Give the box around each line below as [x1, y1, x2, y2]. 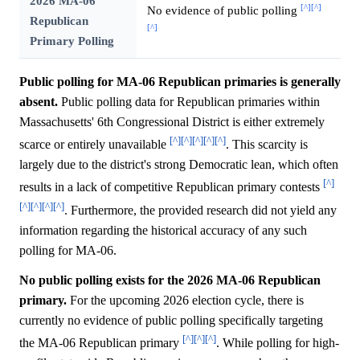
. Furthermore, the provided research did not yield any [64, 203, 337, 218]
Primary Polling [29, 34, 114, 48]
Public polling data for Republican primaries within [58, 95, 320, 109]
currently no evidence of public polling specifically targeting [19, 313, 323, 328]
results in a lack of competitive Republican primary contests [19, 180, 323, 194]
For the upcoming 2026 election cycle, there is [67, 293, 304, 308]
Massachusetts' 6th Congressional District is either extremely [19, 115, 325, 129]
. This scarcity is [226, 137, 308, 152]
